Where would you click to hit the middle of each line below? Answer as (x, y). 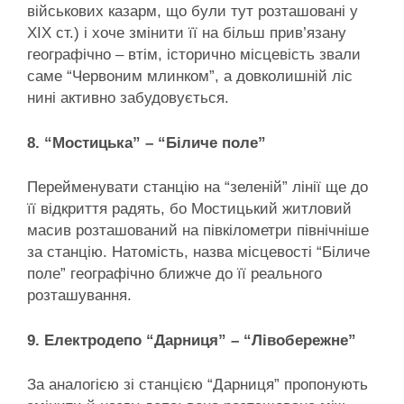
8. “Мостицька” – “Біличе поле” (147, 142)
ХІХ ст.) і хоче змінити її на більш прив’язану (187, 33)
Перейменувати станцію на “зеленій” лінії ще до (197, 188)
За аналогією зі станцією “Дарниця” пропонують (197, 385)
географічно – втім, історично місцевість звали (194, 55)
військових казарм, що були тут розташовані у (193, 12)
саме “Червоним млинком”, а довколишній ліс (190, 77)
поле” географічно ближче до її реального (174, 274)
